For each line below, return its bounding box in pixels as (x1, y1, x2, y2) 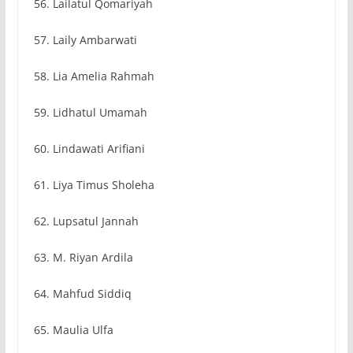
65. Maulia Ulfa (33, 322, 113, 338)
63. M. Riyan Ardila (33, 250, 133, 266)
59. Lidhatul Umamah (33, 105, 147, 121)
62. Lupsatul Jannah (33, 214, 139, 229)
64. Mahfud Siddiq (33, 286, 132, 302)
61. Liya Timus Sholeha (33, 177, 154, 193)
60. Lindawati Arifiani (33, 141, 145, 157)
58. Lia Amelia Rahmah (33, 69, 154, 84)
